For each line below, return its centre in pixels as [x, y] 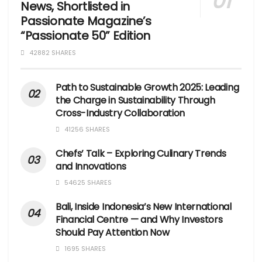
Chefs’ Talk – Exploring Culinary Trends [141, 154]
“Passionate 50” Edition [85, 36]
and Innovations [91, 167]
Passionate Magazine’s [86, 21]
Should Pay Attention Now [113, 233]
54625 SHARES [87, 183]
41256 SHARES [86, 130]
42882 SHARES [52, 53]
